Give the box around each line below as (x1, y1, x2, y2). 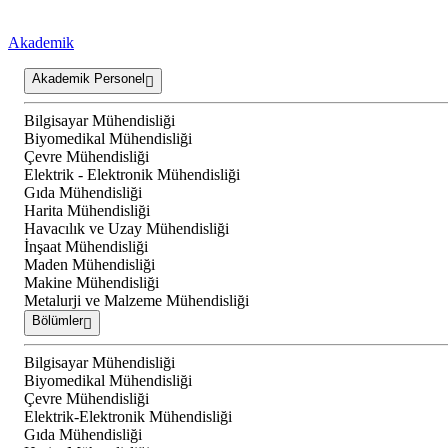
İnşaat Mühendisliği (24, 238, 148, 256)
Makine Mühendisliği (24, 274, 159, 292)
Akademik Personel (32, 71, 145, 87)
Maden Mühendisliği (24, 256, 155, 274)
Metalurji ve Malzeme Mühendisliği (24, 292, 249, 310)
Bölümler (32, 313, 83, 329)
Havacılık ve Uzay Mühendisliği (24, 220, 229, 238)
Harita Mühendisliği (24, 202, 150, 220)
